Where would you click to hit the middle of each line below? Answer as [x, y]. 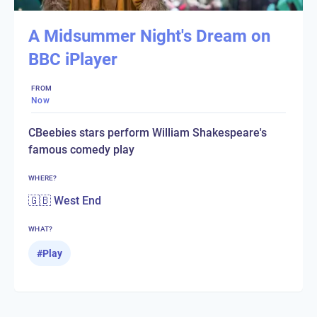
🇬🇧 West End [65, 200]
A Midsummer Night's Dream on [149, 36]
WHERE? [43, 178]
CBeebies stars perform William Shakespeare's [148, 132]
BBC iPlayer [73, 59]
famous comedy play [81, 149]
